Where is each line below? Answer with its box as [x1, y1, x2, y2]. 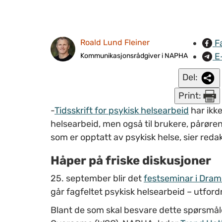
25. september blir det [51, 172, 144, 184]
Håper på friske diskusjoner [51, 153, 211, 167]
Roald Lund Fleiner [80, 38, 150, 48]
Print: [178, 90, 203, 101]
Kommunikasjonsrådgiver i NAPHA [80, 52, 188, 60]
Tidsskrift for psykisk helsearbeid [55, 105, 189, 116]
